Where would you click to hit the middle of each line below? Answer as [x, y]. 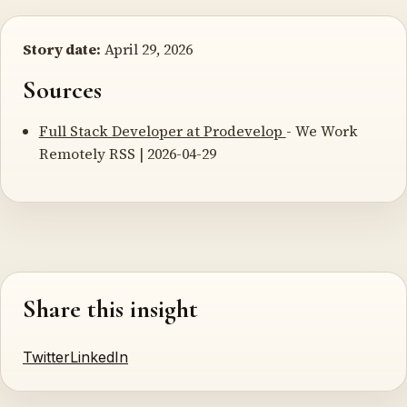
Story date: [62, 49]
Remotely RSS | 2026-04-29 [127, 153]
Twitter [46, 357]
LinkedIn [99, 357]
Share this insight [110, 309]
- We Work [322, 130]
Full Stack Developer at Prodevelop [162, 130]
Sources [62, 89]
